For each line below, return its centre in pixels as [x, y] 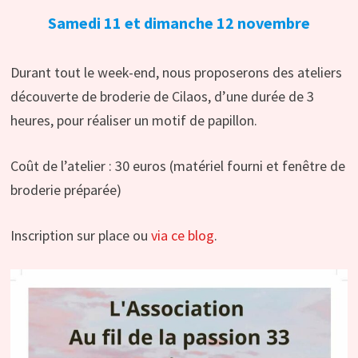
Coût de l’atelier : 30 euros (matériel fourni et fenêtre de [177, 166]
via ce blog [182, 236]
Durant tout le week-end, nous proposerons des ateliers [176, 73]
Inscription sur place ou [80, 236]
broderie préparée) [66, 190]
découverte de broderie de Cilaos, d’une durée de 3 [162, 97]
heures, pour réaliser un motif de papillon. [133, 121]
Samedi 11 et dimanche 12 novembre [179, 23]
